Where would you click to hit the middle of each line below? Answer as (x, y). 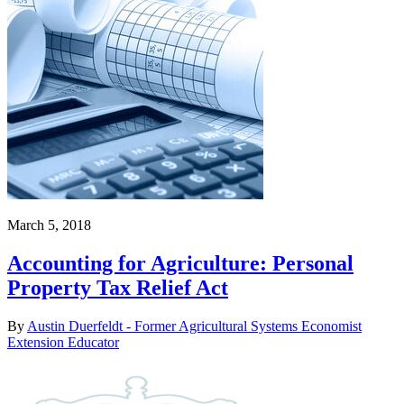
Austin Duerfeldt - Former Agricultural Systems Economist (194, 326)
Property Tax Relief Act (118, 288)
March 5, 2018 (49, 225)
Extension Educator (63, 342)
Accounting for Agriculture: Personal (180, 264)
